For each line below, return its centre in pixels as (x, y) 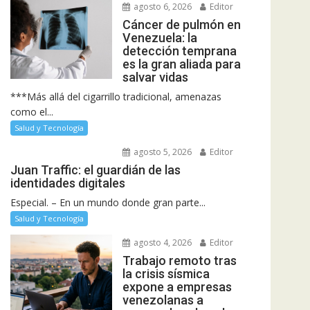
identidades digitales (68, 183)
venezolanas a (163, 300)
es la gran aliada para (181, 64)
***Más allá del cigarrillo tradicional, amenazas (116, 97)
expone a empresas (177, 287)
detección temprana (179, 51)
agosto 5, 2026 (161, 152)
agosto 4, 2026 (161, 243)
